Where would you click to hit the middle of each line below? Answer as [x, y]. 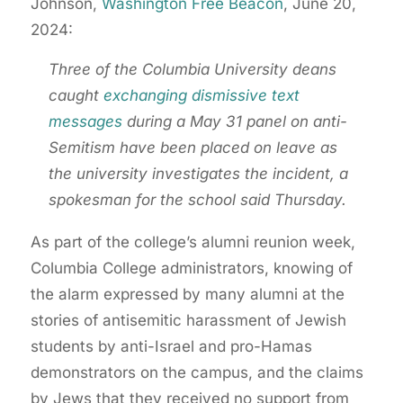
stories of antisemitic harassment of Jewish [188, 320]
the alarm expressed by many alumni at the [187, 294]
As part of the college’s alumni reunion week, [193, 242]
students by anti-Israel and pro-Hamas [171, 346]
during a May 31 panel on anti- [234, 121]
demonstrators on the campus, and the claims [197, 372]
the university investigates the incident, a [198, 173]
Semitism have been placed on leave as [193, 147]
